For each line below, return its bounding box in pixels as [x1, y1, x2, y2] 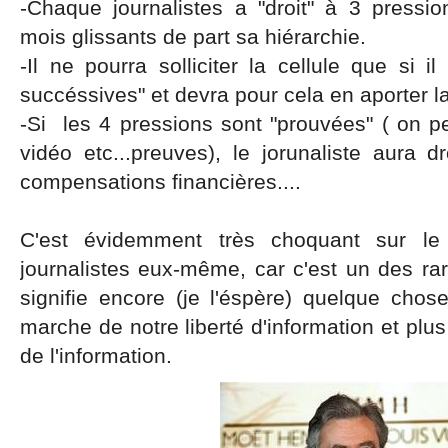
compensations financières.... [20, 170, 301, 193]
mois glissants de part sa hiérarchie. [20, 25, 366, 48]
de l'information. [20, 344, 172, 367]
